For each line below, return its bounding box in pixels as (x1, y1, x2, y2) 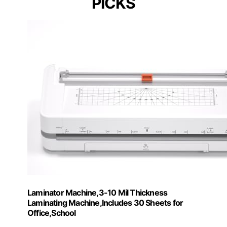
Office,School (27, 208, 76, 218)
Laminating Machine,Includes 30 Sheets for (27, 198, 183, 208)
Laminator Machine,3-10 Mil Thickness (27, 187, 168, 198)
